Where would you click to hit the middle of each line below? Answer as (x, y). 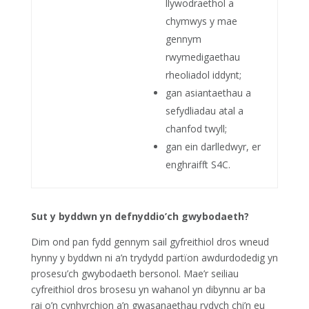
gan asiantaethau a (208, 93)
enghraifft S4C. (199, 165)
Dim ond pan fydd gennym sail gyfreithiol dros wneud (150, 242)
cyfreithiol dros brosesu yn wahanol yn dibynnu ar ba (148, 289)
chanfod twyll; (196, 129)
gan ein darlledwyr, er (213, 147)
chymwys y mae (201, 21)
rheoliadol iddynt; (205, 75)
